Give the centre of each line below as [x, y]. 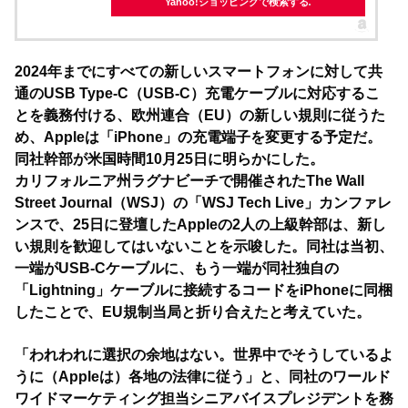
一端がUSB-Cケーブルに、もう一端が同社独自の [177, 269]
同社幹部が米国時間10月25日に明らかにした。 [169, 159]
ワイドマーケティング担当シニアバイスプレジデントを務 [204, 398]
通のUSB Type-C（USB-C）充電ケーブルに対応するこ [197, 94]
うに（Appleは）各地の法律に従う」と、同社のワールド [203, 376]
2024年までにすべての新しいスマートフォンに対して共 [199, 72]
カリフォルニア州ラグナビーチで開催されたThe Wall [189, 181]
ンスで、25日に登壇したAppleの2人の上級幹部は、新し [200, 225]
